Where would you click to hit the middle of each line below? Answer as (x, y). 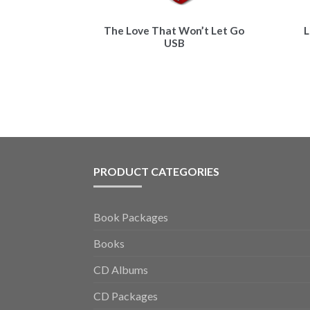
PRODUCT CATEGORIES (156, 171)
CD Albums (120, 269)
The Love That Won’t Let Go (174, 30)
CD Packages (125, 295)
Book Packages (130, 217)
